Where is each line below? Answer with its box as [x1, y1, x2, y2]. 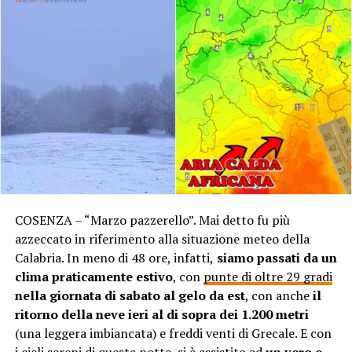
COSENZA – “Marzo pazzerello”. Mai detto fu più [14, 211, 290, 229]
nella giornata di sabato [14, 287, 160, 305]
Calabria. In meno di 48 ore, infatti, [14, 249, 214, 267]
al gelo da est [163, 287, 245, 305]
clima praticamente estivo [14, 268, 173, 286]
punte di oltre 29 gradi [203, 268, 332, 286]
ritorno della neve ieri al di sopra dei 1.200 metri [14, 306, 309, 324]
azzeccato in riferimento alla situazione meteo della [14, 230, 310, 248]
